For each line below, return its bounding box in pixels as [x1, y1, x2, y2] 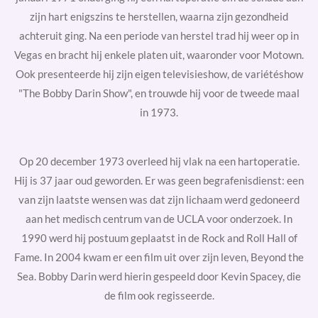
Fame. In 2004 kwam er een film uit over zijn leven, [14, 251, 248, 263]
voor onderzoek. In [207, 212, 292, 225]
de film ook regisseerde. [104, 289, 214, 302]
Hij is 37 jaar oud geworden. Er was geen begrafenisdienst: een [14, 174, 304, 187]
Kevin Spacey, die [221, 270, 301, 283]
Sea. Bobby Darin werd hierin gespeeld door [17, 270, 219, 283]
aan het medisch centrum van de [26, 212, 175, 225]
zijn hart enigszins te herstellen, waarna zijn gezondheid [30, 10, 288, 23]
